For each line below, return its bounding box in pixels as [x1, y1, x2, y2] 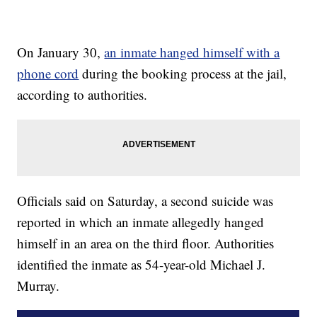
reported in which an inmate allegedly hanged [17, 213, 265, 231]
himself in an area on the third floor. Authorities [17, 234, 275, 253]
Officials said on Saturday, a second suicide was [17, 192, 274, 210]
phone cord [17, 64, 79, 83]
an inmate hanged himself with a [104, 43, 280, 62]
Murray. [17, 277, 60, 295]
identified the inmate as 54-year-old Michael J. [17, 255, 266, 274]
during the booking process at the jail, [79, 64, 287, 83]
